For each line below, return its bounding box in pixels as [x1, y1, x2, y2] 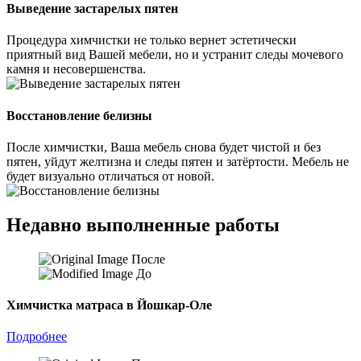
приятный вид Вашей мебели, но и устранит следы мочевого [6, 48, 343, 62]
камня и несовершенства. [6, 62, 146, 77]
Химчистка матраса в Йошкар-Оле [6, 297, 212, 312]
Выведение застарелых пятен [6, 2, 178, 16]
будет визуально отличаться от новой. [6, 168, 214, 183]
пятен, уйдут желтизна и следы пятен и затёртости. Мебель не [6, 154, 349, 168]
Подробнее [6, 330, 67, 344]
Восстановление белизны [6, 108, 152, 122]
